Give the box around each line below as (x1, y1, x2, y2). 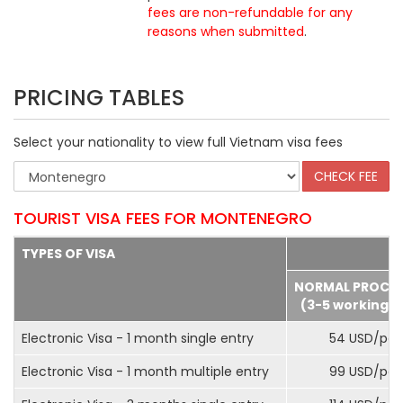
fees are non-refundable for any (148, 4, 354, 22)
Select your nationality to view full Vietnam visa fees (13, 133, 343, 151)
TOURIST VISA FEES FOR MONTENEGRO (13, 207, 312, 229)
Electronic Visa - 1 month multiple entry (22, 363, 269, 381)
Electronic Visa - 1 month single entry (22, 329, 254, 347)
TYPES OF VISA (22, 245, 115, 263)
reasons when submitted (148, 22, 305, 40)
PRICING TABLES (13, 83, 184, 112)
